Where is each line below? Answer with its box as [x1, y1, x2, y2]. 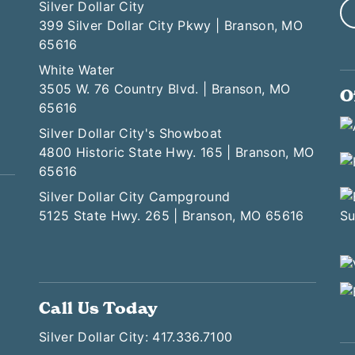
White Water [39, 62, 115, 78]
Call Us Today [39, 298, 158, 319]
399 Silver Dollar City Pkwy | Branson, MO [39, 17, 303, 34]
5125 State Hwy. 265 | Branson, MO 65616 [39, 208, 304, 224]
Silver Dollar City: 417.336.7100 [39, 329, 233, 345]
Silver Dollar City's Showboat [39, 125, 223, 142]
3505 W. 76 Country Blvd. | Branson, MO [39, 81, 291, 97]
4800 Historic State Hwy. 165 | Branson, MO [39, 144, 315, 161]
